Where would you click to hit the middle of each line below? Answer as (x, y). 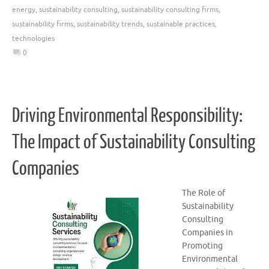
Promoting (202, 246)
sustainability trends (110, 24)
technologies (33, 39)
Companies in (207, 232)
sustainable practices (181, 24)
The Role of (204, 193)
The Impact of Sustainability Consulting (134, 142)
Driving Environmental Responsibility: (127, 116)
